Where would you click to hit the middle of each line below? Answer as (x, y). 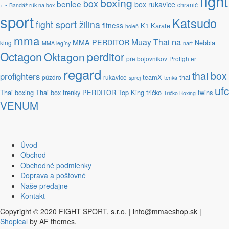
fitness (113, 25)
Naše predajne (44, 186)
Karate (161, 26)
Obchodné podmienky (56, 165)
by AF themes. (52, 222)
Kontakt (33, 196)
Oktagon (64, 57)
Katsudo (194, 23)
